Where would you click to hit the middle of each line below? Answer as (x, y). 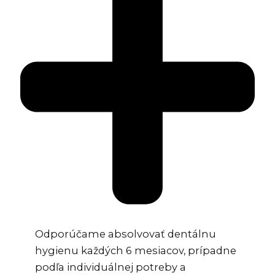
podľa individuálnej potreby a (111, 267)
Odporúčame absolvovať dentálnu (126, 234)
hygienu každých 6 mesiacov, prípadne (136, 251)
